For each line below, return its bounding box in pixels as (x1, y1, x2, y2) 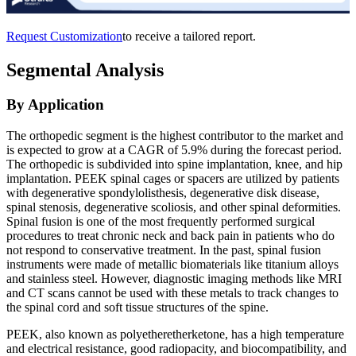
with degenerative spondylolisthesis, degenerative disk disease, (6, 186, 319, 200)
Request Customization (6, 29, 122, 43)
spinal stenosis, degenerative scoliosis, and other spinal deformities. (6, 200, 341, 215)
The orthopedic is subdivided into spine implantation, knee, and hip (6, 157, 342, 172)
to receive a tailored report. (122, 29, 256, 43)
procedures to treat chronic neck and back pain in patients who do (6, 229, 335, 243)
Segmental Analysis (6, 59, 164, 80)
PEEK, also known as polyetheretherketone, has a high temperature (6, 327, 344, 342)
